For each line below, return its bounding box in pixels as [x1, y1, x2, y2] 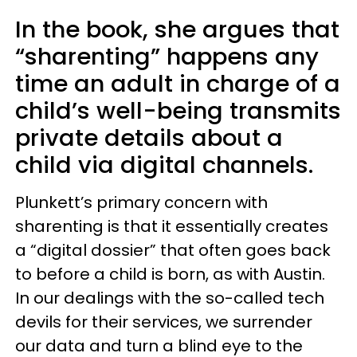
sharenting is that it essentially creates [15, 214, 328, 237]
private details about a [15, 121, 283, 154]
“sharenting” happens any [15, 40, 319, 73]
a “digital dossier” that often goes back [15, 238, 331, 261]
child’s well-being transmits [15, 94, 341, 127]
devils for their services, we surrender [15, 310, 312, 333]
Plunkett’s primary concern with [15, 190, 268, 214]
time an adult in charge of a [15, 67, 340, 100]
